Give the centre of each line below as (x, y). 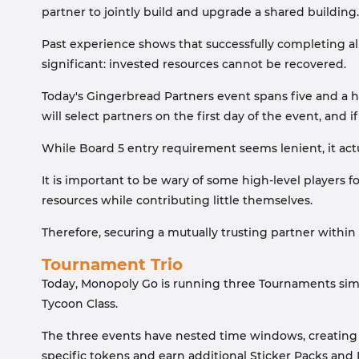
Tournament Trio (112, 264)
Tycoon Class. (80, 304)
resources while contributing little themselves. (177, 200)
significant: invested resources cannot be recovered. (194, 64)
